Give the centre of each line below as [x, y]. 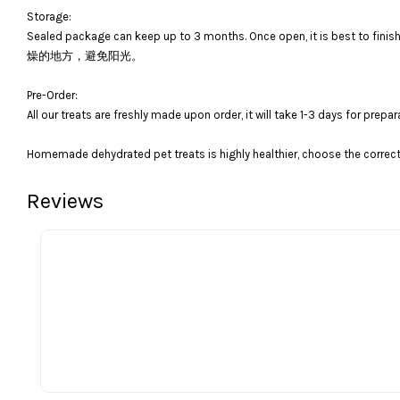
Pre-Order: [52, 95]
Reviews [65, 200]
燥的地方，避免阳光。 [85, 55]
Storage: [49, 16]
